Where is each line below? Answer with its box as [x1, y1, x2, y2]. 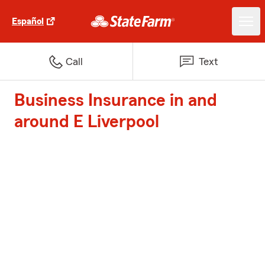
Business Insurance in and [14, 92, 217, 109]
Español [12, 17, 44, 26]
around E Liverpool [14, 113, 159, 131]
